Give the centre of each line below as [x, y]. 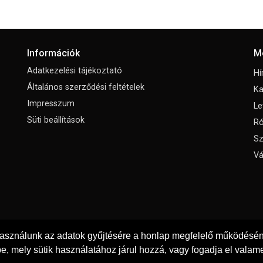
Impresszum [50, 104]
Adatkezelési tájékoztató [74, 71]
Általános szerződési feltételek [85, 87]
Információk [53, 53]
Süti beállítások [55, 120]
